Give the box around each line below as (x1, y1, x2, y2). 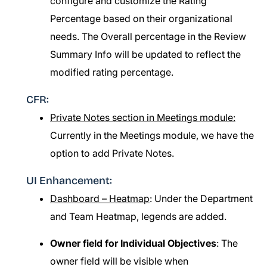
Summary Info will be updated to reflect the (50, 48, 241, 60)
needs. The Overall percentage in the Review (50, 30, 246, 42)
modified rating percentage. (50, 66, 173, 78)
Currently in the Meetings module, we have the (50, 129, 254, 141)
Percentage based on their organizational (50, 13, 232, 24)
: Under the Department (150, 193, 253, 204)
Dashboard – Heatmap (50, 193, 150, 204)
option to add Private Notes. (50, 147, 174, 159)
